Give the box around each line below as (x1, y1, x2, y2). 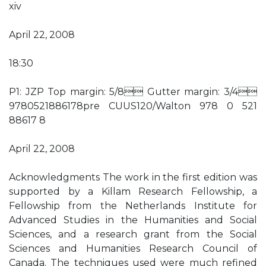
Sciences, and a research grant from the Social (9, 229, 257, 240)
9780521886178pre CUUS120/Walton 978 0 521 (9, 100, 257, 112)
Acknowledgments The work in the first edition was (9, 172, 257, 183)
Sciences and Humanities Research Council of (9, 243, 257, 254)
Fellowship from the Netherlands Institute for (9, 200, 257, 211)
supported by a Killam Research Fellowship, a (9, 186, 257, 197)
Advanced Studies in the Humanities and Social (9, 214, 257, 226)
